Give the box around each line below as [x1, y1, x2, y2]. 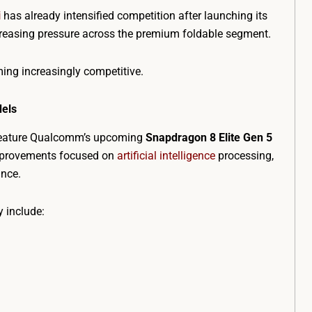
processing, [215, 149, 274, 162]
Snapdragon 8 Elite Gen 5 [146, 131, 272, 144]
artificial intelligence [117, 149, 215, 162]
